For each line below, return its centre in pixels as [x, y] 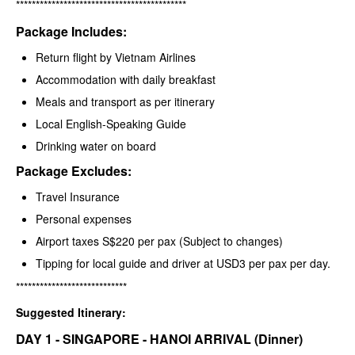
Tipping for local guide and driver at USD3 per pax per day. [183, 263]
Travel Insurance [78, 196]
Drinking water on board [97, 145]
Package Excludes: [74, 170]
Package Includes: [73, 31]
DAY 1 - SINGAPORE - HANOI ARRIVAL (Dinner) [159, 338]
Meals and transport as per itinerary [125, 101]
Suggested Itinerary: [71, 312]
